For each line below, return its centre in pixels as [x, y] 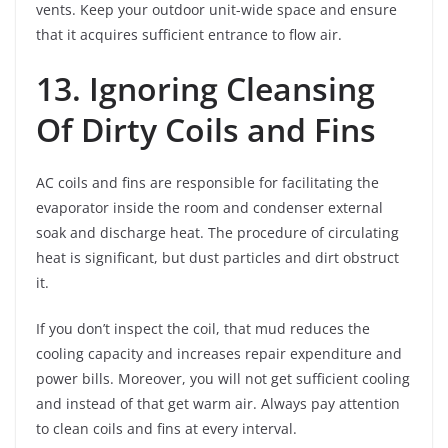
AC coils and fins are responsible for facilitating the [207, 182]
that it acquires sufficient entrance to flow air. [189, 34]
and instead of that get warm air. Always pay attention [218, 403]
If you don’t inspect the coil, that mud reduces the [203, 328]
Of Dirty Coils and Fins [210, 129]
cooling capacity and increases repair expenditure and [219, 353]
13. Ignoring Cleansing [205, 88]
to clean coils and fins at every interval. [166, 428]
